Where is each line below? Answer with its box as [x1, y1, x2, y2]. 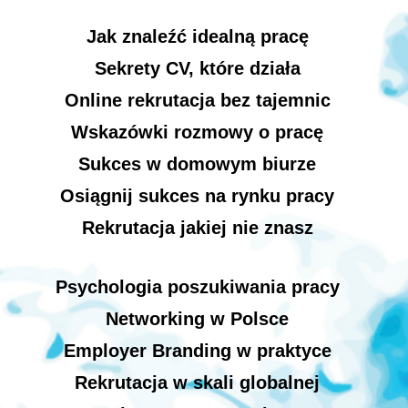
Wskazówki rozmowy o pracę [71, 121, 323, 142]
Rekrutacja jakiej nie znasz [81, 217, 313, 238]
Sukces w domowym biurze [78, 153, 316, 174]
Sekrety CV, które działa [94, 57, 301, 78]
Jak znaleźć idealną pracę [86, 25, 309, 46]
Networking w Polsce [106, 308, 289, 329]
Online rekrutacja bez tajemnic [64, 89, 331, 110]
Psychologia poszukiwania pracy [55, 276, 340, 297]
